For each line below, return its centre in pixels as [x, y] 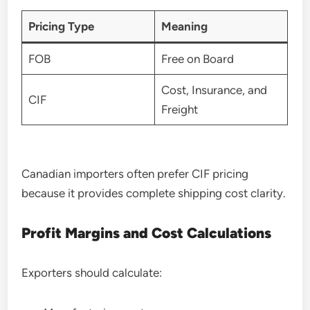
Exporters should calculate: [92, 272]
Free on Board [197, 59]
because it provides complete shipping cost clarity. [154, 193]
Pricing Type [61, 26]
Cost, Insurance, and [214, 90]
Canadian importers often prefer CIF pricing [135, 173]
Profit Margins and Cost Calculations [147, 232]
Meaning [184, 26]
